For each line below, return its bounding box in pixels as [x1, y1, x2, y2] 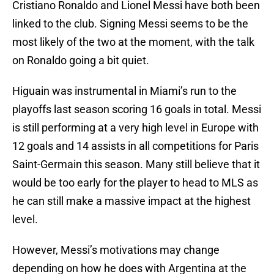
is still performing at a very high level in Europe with [12, 121, 259, 135]
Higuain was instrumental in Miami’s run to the [12, 84, 237, 98]
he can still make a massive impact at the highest [12, 194, 251, 208]
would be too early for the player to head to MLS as [12, 176, 258, 190]
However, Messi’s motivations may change [12, 243, 220, 257]
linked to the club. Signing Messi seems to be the [12, 17, 248, 31]
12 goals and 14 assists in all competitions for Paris [12, 139, 259, 153]
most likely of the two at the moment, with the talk [12, 35, 254, 49]
